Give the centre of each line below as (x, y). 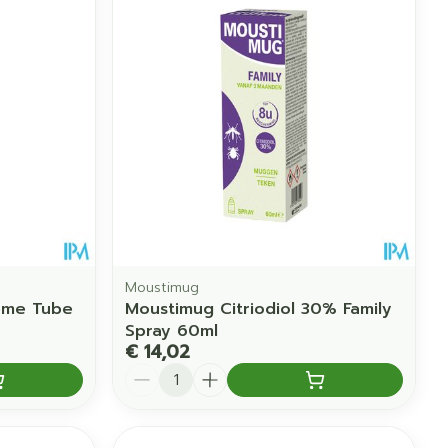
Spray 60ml (172, 331)
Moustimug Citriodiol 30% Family (259, 309)
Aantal (150, 372)
